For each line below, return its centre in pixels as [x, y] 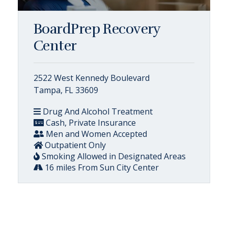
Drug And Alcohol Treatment [97, 111]
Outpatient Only [74, 145]
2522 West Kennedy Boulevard [92, 78]
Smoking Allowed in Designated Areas [113, 156]
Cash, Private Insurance [90, 122]
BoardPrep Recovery [97, 29]
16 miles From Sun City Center [101, 167]
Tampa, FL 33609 [66, 90]
